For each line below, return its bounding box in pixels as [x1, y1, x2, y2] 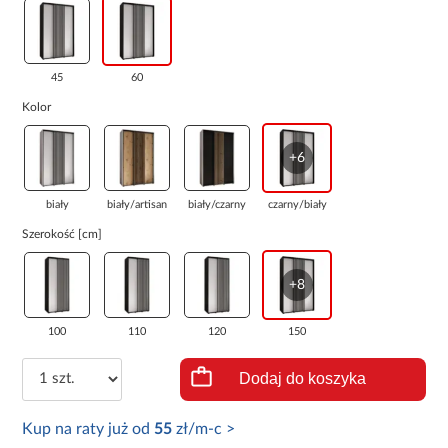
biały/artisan [107, 198, 168, 210]
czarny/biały [267, 198, 327, 210]
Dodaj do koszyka [239, 370, 367, 388]
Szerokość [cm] [22, 227, 103, 240]
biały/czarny [188, 198, 247, 210]
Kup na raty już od [22, 420, 155, 437]
